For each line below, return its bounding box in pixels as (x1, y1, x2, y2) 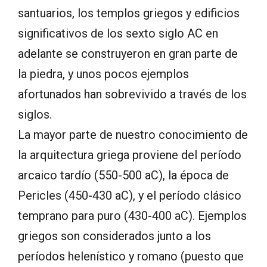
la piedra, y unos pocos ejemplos (18, 67, 189, 82)
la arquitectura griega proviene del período (18, 148, 241, 163)
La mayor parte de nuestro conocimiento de (18, 128, 248, 142)
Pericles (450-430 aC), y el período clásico (18, 188, 241, 203)
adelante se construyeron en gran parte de (18, 46, 238, 61)
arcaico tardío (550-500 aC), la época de (18, 168, 229, 183)
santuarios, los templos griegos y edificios (18, 6, 240, 21)
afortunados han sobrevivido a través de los (18, 87, 247, 102)
